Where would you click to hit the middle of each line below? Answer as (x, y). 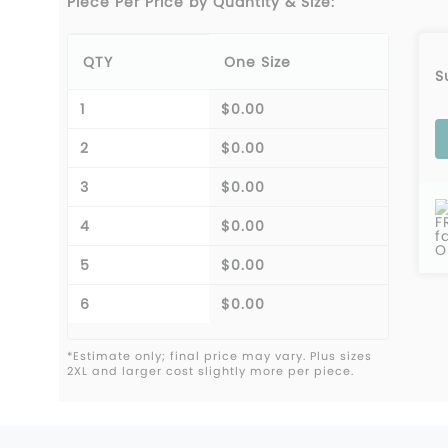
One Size (257, 62)
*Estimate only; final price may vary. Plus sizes (219, 356)
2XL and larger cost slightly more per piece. (210, 371)
